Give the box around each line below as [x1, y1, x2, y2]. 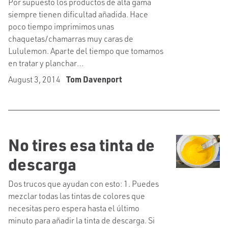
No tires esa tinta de [8, 134, 155, 155]
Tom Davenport [66, 74, 122, 84]
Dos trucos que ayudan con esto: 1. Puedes [8, 178, 159, 189]
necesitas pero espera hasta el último [8, 203, 139, 213]
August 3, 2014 [8, 74, 62, 84]
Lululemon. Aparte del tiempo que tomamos [8, 45, 163, 56]
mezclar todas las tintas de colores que [8, 190, 145, 201]
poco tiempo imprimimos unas [8, 21, 114, 32]
